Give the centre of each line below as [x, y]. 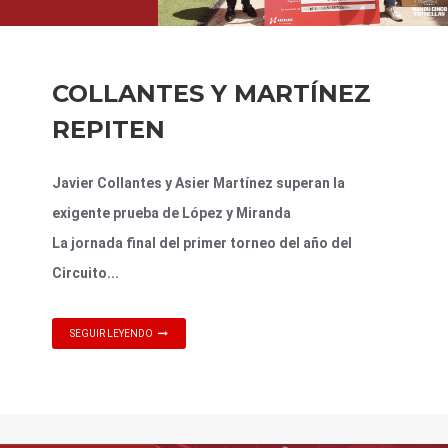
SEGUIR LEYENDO [111, 333]
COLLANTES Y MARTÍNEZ [211, 93]
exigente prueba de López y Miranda [171, 212]
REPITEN [108, 129]
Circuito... [85, 272]
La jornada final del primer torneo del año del [202, 242]
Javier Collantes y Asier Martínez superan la [198, 182]
